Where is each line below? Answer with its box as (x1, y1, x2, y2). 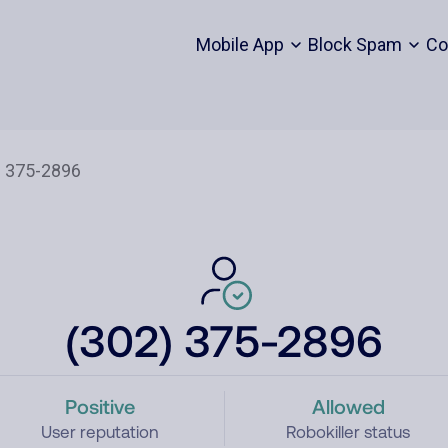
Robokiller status (286, 422, 411, 442)
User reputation (40, 422, 159, 442)
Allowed (311, 394, 385, 418)
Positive (64, 394, 135, 418)
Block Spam (307, 34, 402, 55)
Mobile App (195, 34, 284, 55)
